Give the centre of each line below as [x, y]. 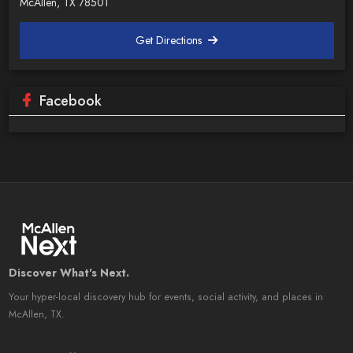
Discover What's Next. [69, 272]
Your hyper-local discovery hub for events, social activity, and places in [165, 297]
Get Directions [171, 40]
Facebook [70, 100]
